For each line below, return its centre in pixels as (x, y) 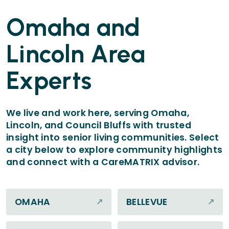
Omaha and (73, 27)
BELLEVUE (147, 202)
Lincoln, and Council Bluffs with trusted (99, 125)
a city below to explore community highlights (114, 150)
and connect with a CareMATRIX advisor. (103, 162)
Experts (49, 81)
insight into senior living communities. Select (113, 138)
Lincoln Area (76, 54)
